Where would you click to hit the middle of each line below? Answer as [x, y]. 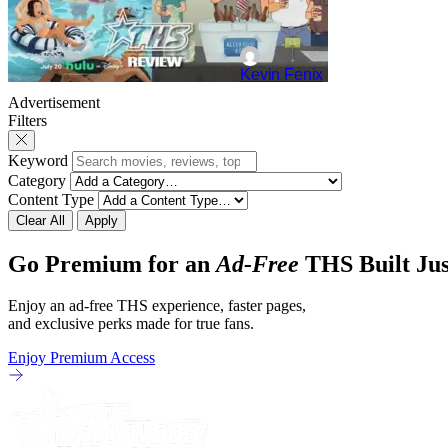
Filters [27, 120]
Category [37, 180]
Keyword [38, 160]
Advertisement [54, 102]
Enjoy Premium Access [81, 358]
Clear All [40, 220]
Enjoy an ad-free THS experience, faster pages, [157, 306]
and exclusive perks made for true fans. [131, 324]
